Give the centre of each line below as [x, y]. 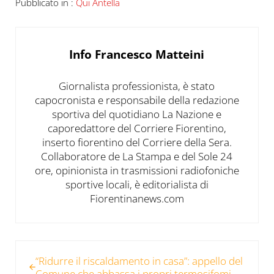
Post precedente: [54, 248]
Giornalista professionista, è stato [137, 86]
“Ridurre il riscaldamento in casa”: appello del [139, 261]
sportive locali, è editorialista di [137, 184]
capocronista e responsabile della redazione [137, 100]
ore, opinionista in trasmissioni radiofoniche [137, 170]
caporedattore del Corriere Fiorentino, [137, 128]
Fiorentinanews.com [137, 198]
